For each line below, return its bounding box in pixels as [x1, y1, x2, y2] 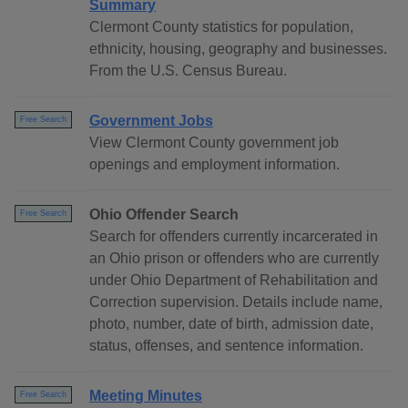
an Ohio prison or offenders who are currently [89, 250, 379, 267]
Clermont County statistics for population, [89, 19, 353, 36]
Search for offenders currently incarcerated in [89, 229, 378, 245]
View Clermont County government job [89, 135, 339, 151]
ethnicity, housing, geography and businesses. [89, 41, 387, 57]
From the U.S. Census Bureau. [89, 63, 287, 79]
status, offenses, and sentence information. [89, 338, 363, 354]
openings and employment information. [89, 157, 340, 173]
